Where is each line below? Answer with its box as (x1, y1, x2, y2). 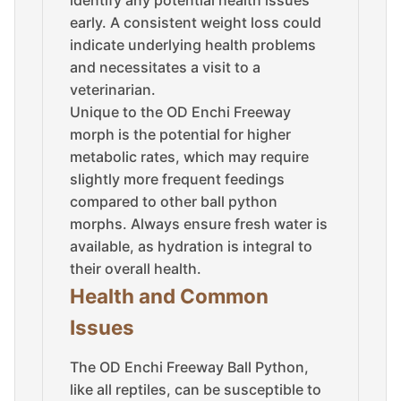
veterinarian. (70, 81, 156, 98)
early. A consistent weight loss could (70, 13, 321, 31)
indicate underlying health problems (70, 36, 316, 54)
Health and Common (70, 284, 269, 308)
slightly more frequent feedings (70, 170, 285, 188)
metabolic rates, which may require (70, 148, 309, 166)
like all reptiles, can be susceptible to (70, 380, 321, 398)
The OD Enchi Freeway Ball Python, (70, 358, 309, 376)
